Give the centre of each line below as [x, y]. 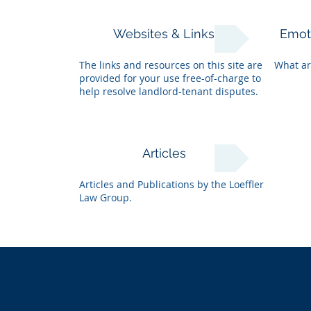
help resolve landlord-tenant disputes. [168, 91]
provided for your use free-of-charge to [170, 78]
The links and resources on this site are [170, 65]
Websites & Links [164, 34]
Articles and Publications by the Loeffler [171, 184]
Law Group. [105, 197]
